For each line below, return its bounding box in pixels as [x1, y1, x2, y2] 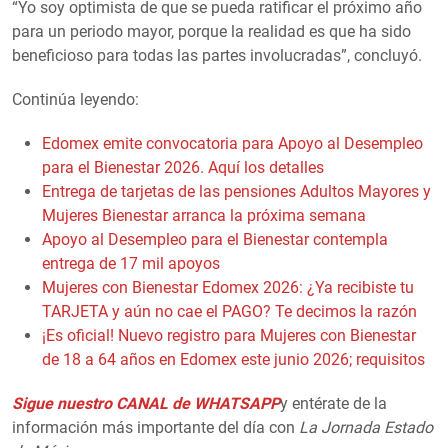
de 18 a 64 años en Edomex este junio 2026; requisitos [42, 349, 429, 369]
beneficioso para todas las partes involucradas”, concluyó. [12, 45, 422, 65]
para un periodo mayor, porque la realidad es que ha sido [12, 21, 411, 41]
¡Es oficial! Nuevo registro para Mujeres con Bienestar [42, 325, 416, 345]
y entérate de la [280, 393, 387, 413]
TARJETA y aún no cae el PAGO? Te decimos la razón [42, 301, 417, 321]
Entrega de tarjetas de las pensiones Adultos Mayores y [42, 181, 431, 201]
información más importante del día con [12, 417, 299, 437]
